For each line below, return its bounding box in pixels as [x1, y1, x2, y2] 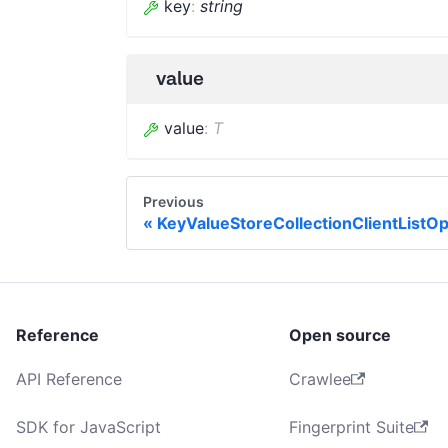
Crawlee [289, 368, 352, 389]
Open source [289, 324, 392, 345]
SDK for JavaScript [16, 416, 161, 437]
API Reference [16, 368, 122, 389]
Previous [143, 193, 204, 210]
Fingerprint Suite [289, 416, 415, 437]
